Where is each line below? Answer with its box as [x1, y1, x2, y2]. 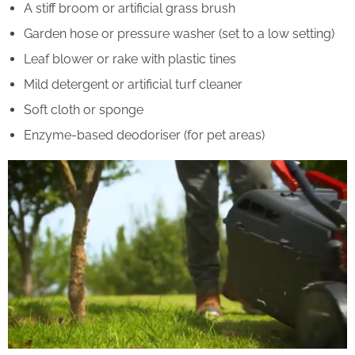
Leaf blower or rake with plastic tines [24, 52, 236, 67]
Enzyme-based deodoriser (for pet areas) [24, 128, 265, 143]
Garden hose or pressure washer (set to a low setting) [24, 26, 334, 42]
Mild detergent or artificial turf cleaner [24, 77, 242, 93]
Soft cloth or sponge [24, 102, 143, 118]
